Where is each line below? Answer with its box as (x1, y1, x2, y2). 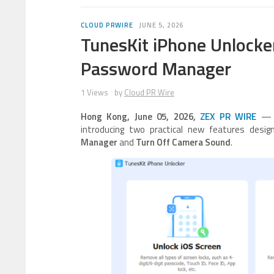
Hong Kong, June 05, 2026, (81, 109, 201, 124)
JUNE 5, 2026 (139, 20, 184, 30)
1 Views (81, 86, 108, 98)
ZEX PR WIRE (200, 109, 257, 124)
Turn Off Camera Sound (136, 135, 231, 149)
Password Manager (81, 54, 231, 83)
